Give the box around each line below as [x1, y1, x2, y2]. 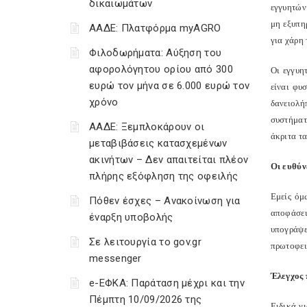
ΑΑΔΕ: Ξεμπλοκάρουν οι [89, 121, 205, 133]
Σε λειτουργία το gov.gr [89, 236, 201, 248]
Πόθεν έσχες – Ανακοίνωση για [89, 195, 241, 207]
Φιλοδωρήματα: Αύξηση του [89, 47, 222, 59]
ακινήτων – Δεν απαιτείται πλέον [89, 153, 249, 166]
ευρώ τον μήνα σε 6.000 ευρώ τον [89, 79, 250, 92]
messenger [89, 252, 142, 265]
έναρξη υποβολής [89, 211, 173, 223]
